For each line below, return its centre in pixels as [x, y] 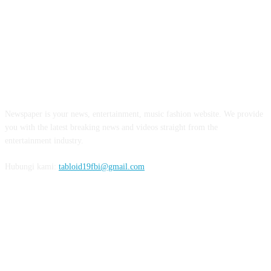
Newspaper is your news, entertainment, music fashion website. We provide [134, 114]
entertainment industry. [44, 140]
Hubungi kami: [32, 166]
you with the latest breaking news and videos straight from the [111, 127]
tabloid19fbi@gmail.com [102, 166]
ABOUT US [135, 83]
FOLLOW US [135, 220]
